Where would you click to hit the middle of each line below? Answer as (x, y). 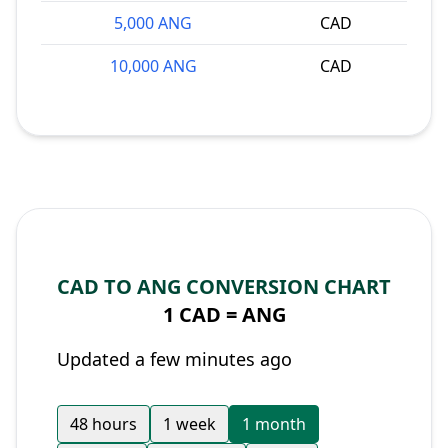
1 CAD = (202, 314)
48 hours (103, 424)
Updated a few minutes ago (174, 359)
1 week (189, 424)
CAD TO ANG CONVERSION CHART (224, 286)
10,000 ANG (153, 66)
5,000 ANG (153, 23)
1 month (274, 424)
